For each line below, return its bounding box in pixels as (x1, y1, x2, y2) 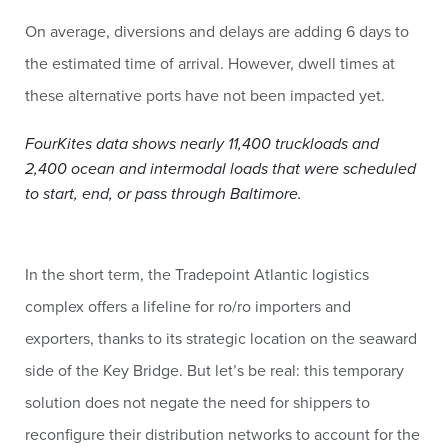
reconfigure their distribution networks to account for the (25, 423, 420, 445)
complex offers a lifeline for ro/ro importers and (25, 295, 351, 317)
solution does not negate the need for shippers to (25, 391, 370, 413)
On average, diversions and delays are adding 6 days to (25, 20, 409, 42)
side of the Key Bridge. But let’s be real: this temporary (25, 359, 404, 381)
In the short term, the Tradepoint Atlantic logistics (25, 263, 369, 285)
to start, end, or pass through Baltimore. (25, 182, 302, 205)
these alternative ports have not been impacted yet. (25, 84, 385, 106)
